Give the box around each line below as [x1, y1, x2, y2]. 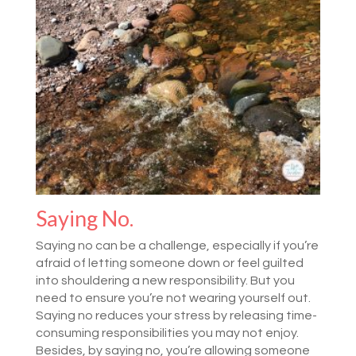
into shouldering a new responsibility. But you [35, 273, 295, 287]
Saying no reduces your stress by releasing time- [35, 308, 317, 322]
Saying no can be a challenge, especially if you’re [35, 238, 319, 252]
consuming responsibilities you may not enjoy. [35, 326, 299, 339]
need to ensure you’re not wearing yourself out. [35, 291, 311, 304]
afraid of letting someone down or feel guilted [35, 256, 304, 269]
